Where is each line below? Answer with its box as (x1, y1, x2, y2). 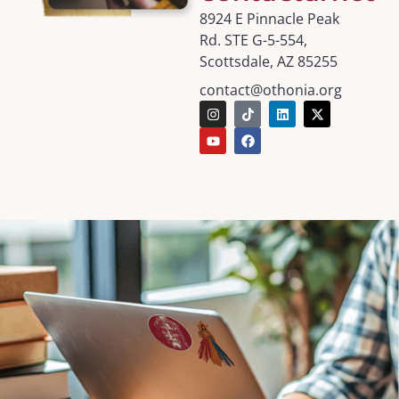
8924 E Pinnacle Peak (199, 9, 339, 28)
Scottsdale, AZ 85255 (199, 52, 338, 71)
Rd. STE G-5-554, (199, 30, 307, 50)
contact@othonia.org (199, 80, 342, 100)
